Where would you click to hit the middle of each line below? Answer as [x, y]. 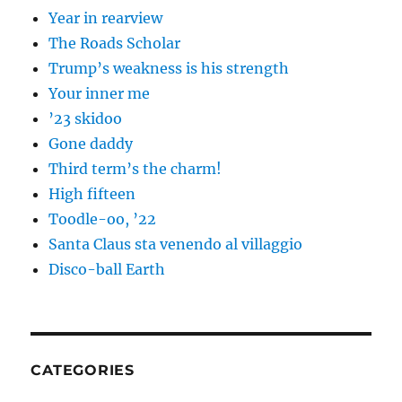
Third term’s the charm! [135, 169]
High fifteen [92, 194]
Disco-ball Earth [107, 269]
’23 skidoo [86, 118]
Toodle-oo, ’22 [103, 219]
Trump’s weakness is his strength [169, 68]
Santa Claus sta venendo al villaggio [176, 244]
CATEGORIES [83, 370]
